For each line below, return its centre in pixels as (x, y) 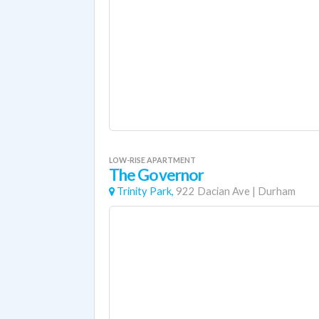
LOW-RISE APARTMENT (152, 160)
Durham (277, 191)
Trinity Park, (145, 191)
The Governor (157, 175)
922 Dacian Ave (213, 191)
